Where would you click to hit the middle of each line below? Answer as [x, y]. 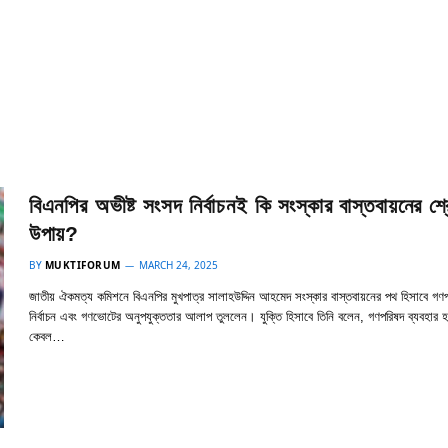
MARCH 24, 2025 [178, 265]
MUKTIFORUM [82, 265]
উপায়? [54, 233]
